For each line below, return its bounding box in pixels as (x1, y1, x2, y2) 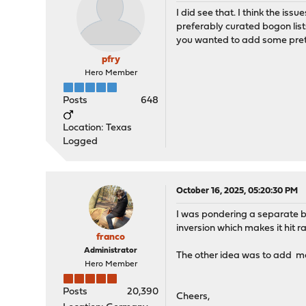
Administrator (84, 247, 138, 255)
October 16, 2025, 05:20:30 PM (176, 186, 298, 196)
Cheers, (176, 292, 210, 303)
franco (96, 232, 126, 243)
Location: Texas (63, 123, 133, 134)
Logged (63, 137, 98, 148)
